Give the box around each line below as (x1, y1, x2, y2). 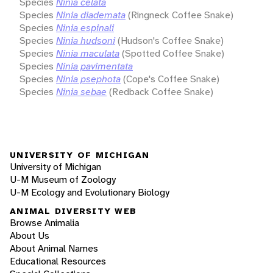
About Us (10, 229, 49, 243)
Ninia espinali (56, 21, 114, 34)
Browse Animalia (10, 216, 79, 230)
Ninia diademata (56, 8, 126, 21)
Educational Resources (10, 255, 106, 268)
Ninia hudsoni (56, 34, 115, 47)
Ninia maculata (56, 46, 119, 60)
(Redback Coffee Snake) (109, 85, 213, 98)
